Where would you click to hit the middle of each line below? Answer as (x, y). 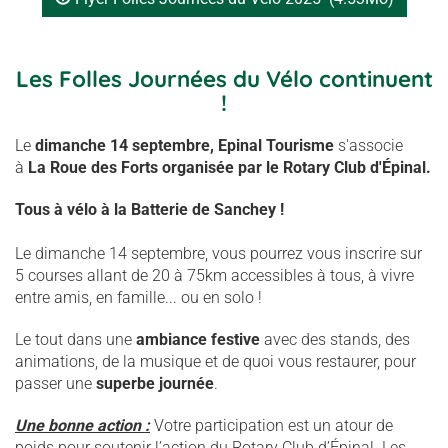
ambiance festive (198, 339)
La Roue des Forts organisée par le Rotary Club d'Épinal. (229, 167)
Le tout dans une (75, 339)
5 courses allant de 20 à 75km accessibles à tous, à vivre (214, 275)
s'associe (368, 145)
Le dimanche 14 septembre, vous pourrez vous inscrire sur (218, 253)
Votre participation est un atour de (271, 425)
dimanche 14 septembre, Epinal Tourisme (184, 145)
